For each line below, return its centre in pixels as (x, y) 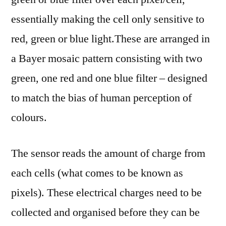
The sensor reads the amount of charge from (108, 153)
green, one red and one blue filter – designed (109, 78)
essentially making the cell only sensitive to (108, 19)
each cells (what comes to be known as (97, 173)
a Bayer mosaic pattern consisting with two (107, 59)
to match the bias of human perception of (101, 98)
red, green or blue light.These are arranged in (110, 39)
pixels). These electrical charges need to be (106, 193)
